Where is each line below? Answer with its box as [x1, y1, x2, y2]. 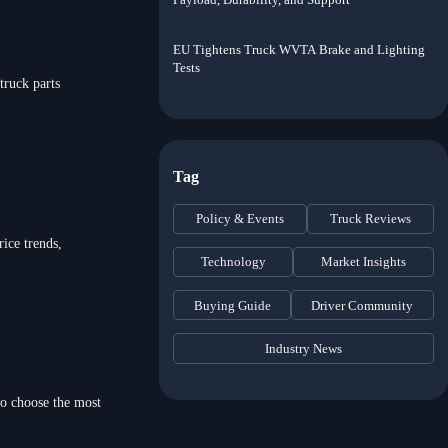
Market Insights [321, 254, 406, 270]
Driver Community [311, 297, 414, 313]
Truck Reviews [329, 211, 411, 227]
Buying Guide [193, 297, 271, 313]
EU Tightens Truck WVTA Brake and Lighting [173, 42, 426, 58]
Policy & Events [196, 211, 285, 227]
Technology [200, 254, 266, 270]
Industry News [264, 340, 342, 356]
